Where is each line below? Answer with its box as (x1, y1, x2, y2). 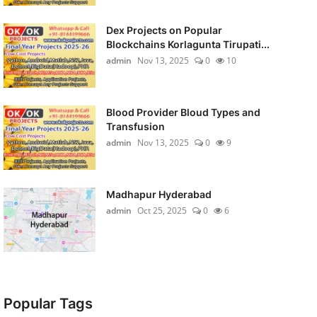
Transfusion (105, 120, 165, 132)
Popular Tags (3, 295, 93, 312)
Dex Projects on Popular (105, 24, 222, 36)
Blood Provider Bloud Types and (105, 106, 260, 118)
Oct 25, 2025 (137, 204, 187, 217)
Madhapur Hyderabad (105, 188, 212, 200)
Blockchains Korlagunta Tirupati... (105, 38, 270, 50)
